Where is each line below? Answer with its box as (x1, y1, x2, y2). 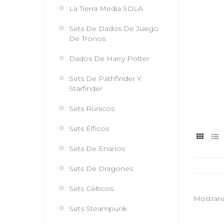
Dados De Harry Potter (69, 54, 149, 63)
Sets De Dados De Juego (69, 24, 158, 33)
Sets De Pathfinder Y (69, 74, 141, 83)
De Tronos (69, 34, 105, 43)
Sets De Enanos (69, 144, 125, 153)
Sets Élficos (69, 124, 109, 133)
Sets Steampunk (69, 204, 127, 213)
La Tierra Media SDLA (69, 4, 143, 13)
